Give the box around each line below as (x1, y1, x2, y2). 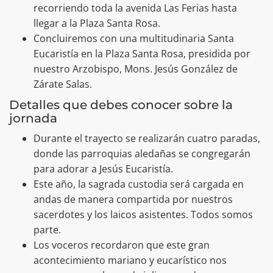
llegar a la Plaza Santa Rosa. (34, 16, 160, 30)
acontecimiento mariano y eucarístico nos (34, 253, 227, 268)
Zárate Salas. (34, 77, 92, 91)
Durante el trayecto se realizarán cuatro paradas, (34, 132, 260, 146)
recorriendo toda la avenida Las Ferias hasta (34, 1, 237, 15)
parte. (34, 223, 61, 237)
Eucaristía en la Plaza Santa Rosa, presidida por (34, 47, 250, 61)
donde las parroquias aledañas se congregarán (34, 147, 250, 161)
